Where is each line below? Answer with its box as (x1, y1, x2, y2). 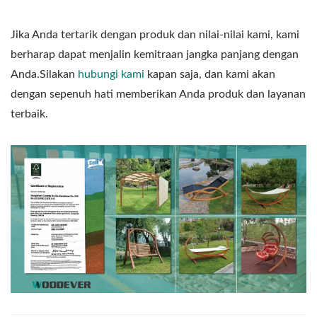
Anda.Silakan (11, 68, 78, 80)
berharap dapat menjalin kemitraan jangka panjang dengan (11, 48, 299, 60)
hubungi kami (78, 68, 144, 80)
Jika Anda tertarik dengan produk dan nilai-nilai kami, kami (11, 28, 299, 40)
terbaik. (11, 108, 48, 120)
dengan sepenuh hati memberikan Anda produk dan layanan (11, 88, 306, 100)
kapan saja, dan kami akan (144, 68, 275, 80)
